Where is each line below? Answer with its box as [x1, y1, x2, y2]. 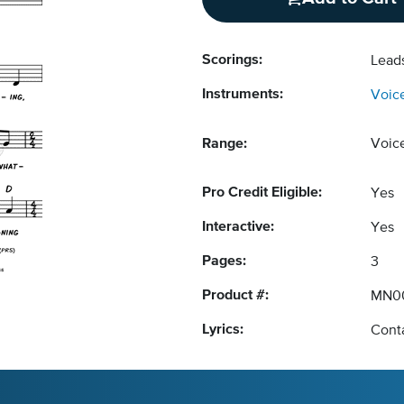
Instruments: [202, 87, 283, 102]
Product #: [202, 289, 269, 303]
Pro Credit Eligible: [202, 186, 322, 200]
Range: [202, 137, 247, 151]
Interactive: [202, 220, 274, 234]
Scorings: [202, 53, 262, 68]
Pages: [202, 254, 246, 269]
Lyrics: [202, 323, 243, 337]
